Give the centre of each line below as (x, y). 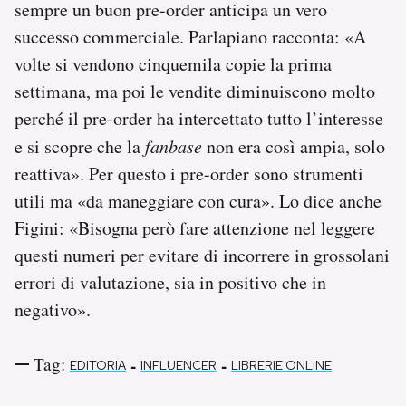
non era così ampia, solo (294, 147)
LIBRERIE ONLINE (281, 366)
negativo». (53, 310)
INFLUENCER (179, 366)
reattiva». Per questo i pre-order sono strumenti (189, 174)
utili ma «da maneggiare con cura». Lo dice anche (198, 201)
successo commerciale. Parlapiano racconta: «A (190, 37)
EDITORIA (98, 366)
